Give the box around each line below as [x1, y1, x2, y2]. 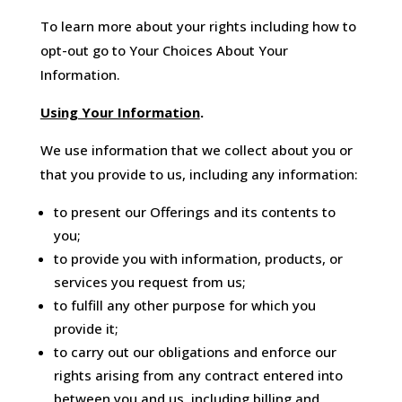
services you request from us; [53, 273, 246, 292]
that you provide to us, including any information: [39, 165, 358, 184]
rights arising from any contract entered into [53, 366, 343, 385]
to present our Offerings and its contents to [53, 203, 336, 222]
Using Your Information [39, 103, 200, 122]
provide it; [53, 319, 118, 338]
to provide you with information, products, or [53, 249, 343, 268]
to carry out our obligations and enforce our [53, 343, 336, 362]
